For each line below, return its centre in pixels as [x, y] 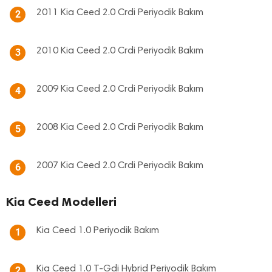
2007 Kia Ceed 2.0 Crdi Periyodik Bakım [120, 166]
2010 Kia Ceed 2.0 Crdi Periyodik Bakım [120, 51]
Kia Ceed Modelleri [61, 202]
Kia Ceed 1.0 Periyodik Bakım [98, 231]
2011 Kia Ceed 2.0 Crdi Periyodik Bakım [120, 13]
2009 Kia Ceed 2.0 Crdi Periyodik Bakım [120, 89]
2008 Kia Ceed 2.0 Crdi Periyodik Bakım [120, 127]
